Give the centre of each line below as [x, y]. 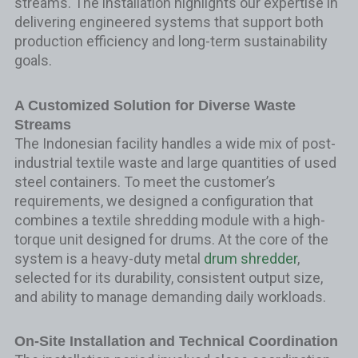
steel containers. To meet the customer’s [145, 181]
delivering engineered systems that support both [169, 22]
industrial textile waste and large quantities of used [175, 162]
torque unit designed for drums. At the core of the [171, 239]
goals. [33, 60]
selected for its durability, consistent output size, [168, 277]
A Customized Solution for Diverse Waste [155, 105]
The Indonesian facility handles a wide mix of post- [175, 143]
